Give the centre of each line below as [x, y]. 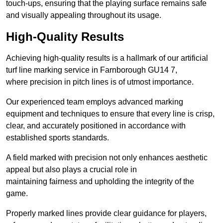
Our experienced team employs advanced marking [95, 102]
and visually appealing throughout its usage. [84, 15]
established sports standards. [57, 138]
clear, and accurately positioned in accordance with [96, 126]
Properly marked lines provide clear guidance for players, [106, 214]
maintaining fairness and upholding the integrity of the [100, 182]
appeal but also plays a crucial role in [71, 170]
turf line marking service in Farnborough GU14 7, [92, 70]
